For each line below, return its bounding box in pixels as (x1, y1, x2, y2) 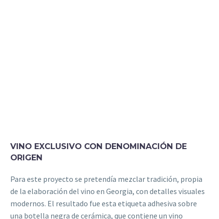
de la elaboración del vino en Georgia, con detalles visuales (10, 186, 205, 196)
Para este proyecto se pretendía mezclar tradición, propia (10, 174, 202, 184)
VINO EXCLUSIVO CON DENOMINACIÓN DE (10, 141, 187, 152)
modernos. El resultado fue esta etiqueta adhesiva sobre (10, 198, 197, 208)
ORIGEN (10, 153, 43, 163)
